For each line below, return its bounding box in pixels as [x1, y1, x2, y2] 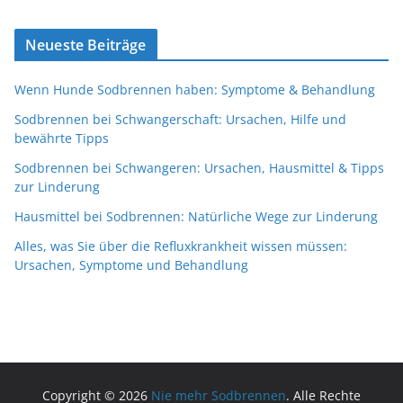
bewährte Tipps [14, 130, 109, 148]
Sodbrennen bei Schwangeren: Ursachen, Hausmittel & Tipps [14, 159, 384, 177]
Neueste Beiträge [25, 35, 147, 56]
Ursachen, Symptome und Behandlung [14, 256, 248, 274]
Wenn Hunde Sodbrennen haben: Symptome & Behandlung [14, 81, 375, 99]
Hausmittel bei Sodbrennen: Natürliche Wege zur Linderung [14, 208, 378, 226]
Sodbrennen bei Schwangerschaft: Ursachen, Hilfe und [14, 111, 346, 129]
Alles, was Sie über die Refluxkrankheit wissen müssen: [14, 237, 347, 255]
